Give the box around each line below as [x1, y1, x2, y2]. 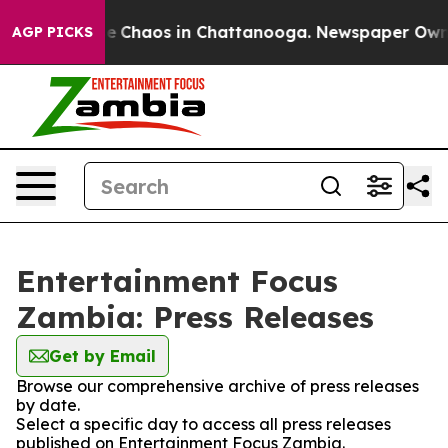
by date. [16, 395, 80, 415]
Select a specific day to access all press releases [16, 414, 391, 434]
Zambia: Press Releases [16, 298, 374, 336]
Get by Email [49, 346, 156, 366]
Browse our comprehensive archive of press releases [16, 376, 419, 396]
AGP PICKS [12, 23, 93, 41]
